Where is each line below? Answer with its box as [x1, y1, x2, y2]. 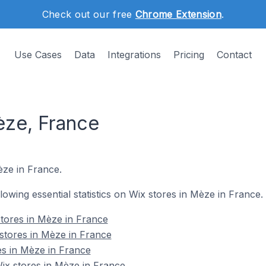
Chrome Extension [135, 8, 221, 20]
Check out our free [42, 8, 135, 20]
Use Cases [14, 49, 62, 61]
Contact [217, 49, 252, 61]
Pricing [173, 49, 204, 61]
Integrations [107, 49, 161, 61]
